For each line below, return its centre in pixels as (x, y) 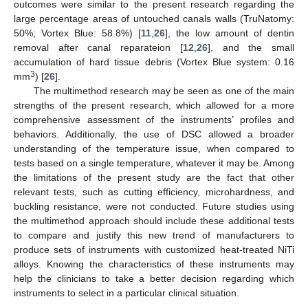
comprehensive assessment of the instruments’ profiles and (154, 119)
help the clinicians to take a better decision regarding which (154, 278)
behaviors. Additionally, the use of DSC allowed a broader (154, 134)
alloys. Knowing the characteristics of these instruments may (154, 264)
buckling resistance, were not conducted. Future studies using (154, 206)
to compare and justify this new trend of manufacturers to (154, 235)
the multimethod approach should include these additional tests (154, 220)
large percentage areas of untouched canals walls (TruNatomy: (154, 18)
